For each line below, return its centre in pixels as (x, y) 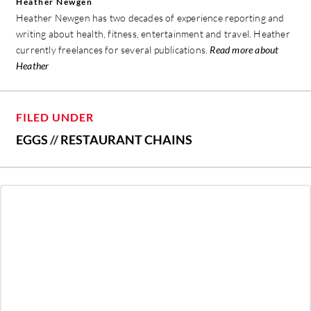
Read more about (244, 50)
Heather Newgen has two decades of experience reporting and (150, 18)
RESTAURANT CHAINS (126, 140)
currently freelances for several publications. (113, 50)
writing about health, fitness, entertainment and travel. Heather (153, 34)
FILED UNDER (55, 117)
